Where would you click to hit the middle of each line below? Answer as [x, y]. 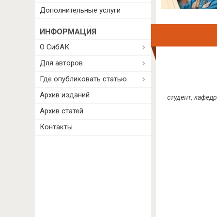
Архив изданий [65, 95]
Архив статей [62, 111]
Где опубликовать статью [83, 79]
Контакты [56, 127]
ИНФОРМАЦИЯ [68, 32]
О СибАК [54, 47]
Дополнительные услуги [80, 10]
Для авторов [61, 63]
